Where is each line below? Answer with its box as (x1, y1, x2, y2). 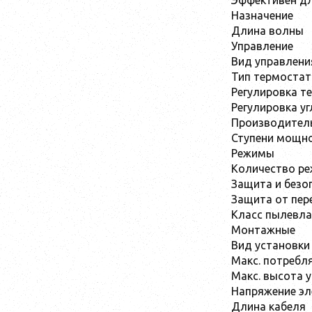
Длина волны (231, 24, 304, 38)
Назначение (231, 9, 293, 22)
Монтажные (231, 224, 295, 237)
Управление (231, 40, 293, 53)
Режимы (231, 147, 274, 160)
